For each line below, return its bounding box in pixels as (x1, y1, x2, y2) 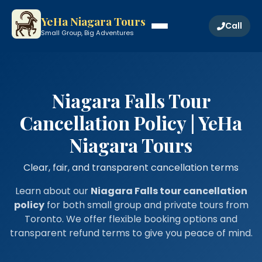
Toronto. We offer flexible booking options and (25, 212, 237, 226)
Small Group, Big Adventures (41, 28, 134, 37)
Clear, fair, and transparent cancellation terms (23, 161, 239, 174)
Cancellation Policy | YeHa (20, 110, 242, 135)
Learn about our (15, 184, 91, 198)
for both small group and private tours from (44, 198, 249, 212)
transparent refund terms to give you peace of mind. (9, 226, 253, 240)
